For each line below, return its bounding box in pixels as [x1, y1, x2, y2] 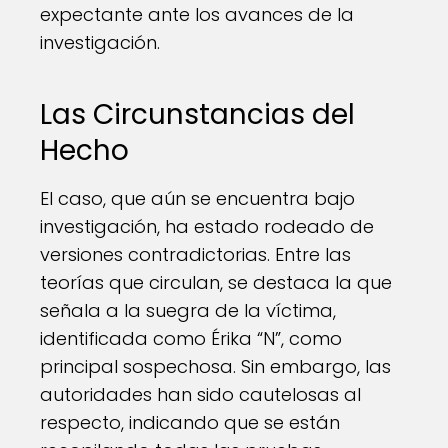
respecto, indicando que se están [40, 410, 340, 435]
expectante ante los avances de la [40, 2, 354, 27]
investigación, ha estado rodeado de [40, 214, 374, 239]
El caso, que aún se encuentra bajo [40, 186, 355, 211]
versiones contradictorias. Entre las [40, 242, 351, 267]
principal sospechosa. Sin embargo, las [40, 354, 391, 379]
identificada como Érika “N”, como [40, 326, 342, 351]
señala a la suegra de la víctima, [40, 298, 336, 323]
